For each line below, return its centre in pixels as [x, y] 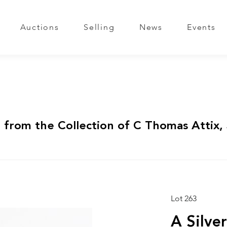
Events [201, 28]
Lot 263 [183, 199]
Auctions [40, 28]
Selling [99, 28]
